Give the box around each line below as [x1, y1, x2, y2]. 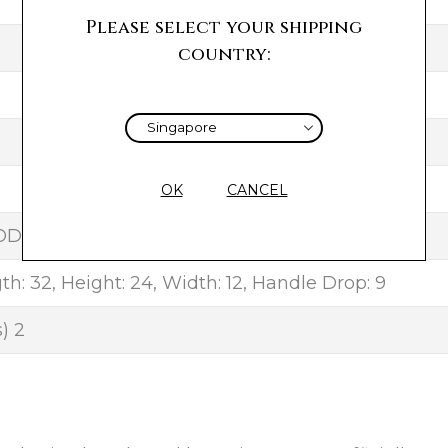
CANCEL [226, 181, 288, 200]
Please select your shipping [86, 14, 362, 40]
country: [177, 41, 271, 67]
